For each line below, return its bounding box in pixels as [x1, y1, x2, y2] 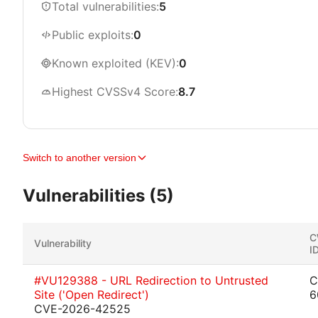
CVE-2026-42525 [34, 302, 131, 316]
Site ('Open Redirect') [34, 287, 149, 302]
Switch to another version [23, 152, 136, 163]
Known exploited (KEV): [52, 56, 179, 70]
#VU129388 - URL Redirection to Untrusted [34, 273, 268, 287]
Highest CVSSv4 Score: [52, 84, 178, 99]
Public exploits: [52, 28, 133, 42]
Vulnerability [34, 237, 92, 249]
